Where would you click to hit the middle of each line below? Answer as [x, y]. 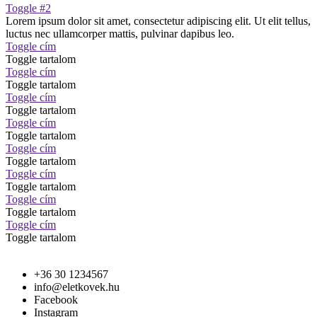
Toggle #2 [28, 8]
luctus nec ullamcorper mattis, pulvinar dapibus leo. [120, 34]
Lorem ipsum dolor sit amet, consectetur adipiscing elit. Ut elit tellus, [158, 21]
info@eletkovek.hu [77, 287]
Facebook [56, 300]
